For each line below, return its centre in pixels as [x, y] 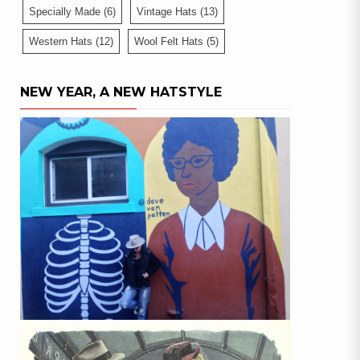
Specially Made [65, 11]
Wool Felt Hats [169, 41]
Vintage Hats [167, 11]
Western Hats [61, 41]
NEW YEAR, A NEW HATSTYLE [121, 92]
